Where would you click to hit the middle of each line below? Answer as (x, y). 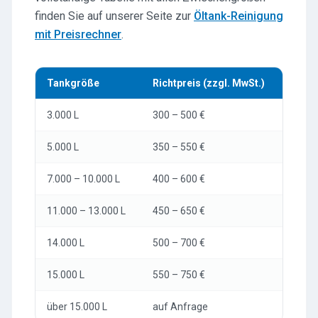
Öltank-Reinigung (238, 16)
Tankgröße (73, 83)
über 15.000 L (77, 307)
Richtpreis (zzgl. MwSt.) (209, 83)
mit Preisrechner (78, 34)
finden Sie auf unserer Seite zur (114, 16)
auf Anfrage (180, 307)
